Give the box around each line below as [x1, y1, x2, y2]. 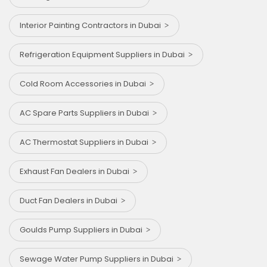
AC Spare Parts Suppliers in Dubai [20, 107, 153, 119]
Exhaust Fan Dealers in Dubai [20, 166, 133, 178]
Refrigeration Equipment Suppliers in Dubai [20, 49, 188, 61]
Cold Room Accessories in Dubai [20, 78, 150, 90]
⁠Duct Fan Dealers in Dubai [20, 195, 121, 207]
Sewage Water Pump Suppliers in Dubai [20, 253, 177, 265]
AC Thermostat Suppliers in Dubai [20, 136, 152, 148]
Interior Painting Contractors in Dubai [20, 20, 164, 32]
